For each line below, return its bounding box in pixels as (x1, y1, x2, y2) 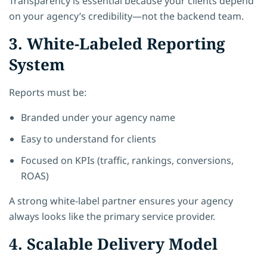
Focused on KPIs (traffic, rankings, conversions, (21, 153, 234, 167)
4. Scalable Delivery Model (9, 232, 218, 254)
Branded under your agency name (21, 110, 175, 124)
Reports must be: (9, 85, 86, 99)
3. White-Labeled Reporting (9, 32, 225, 54)
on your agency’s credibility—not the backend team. (9, 9, 244, 23)
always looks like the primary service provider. (9, 209, 215, 223)
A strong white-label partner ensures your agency (9, 194, 233, 207)
